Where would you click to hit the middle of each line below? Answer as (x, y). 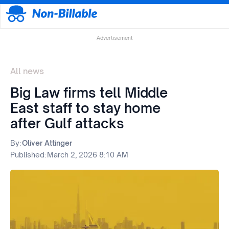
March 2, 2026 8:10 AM (88, 155)
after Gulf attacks (67, 123)
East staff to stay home (85, 108)
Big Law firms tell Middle (89, 93)
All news (27, 71)
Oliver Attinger (47, 143)
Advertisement (114, 38)
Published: (28, 155)
